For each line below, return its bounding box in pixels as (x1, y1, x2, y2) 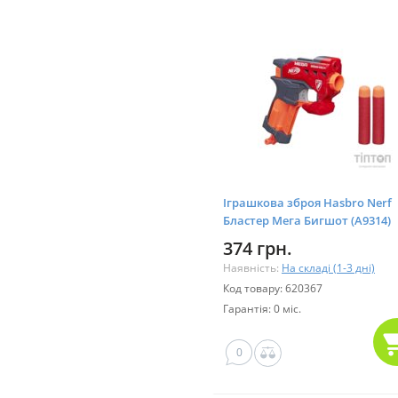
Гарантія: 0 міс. (223, 300, 301, 316)
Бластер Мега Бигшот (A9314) (223, 211, 391, 228)
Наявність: (223, 259, 282, 275)
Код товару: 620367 (223, 280, 322, 296)
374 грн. (223, 235, 292, 260)
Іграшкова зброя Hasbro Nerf (223, 194, 392, 211)
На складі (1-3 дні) (282, 259, 375, 275)
